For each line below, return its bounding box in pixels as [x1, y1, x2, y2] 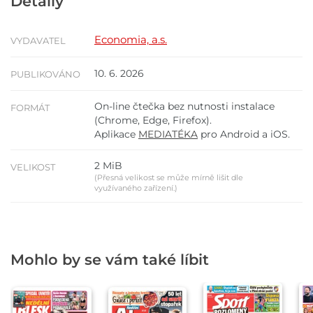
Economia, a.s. [94, 33, 167, 47]
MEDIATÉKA [138, 128, 198, 141]
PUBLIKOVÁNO [10, 68, 80, 80]
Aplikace [94, 128, 138, 141]
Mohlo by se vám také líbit [10, 251, 209, 269]
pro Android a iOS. [198, 128, 290, 141]
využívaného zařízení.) [94, 183, 177, 194]
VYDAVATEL [10, 35, 66, 47]
